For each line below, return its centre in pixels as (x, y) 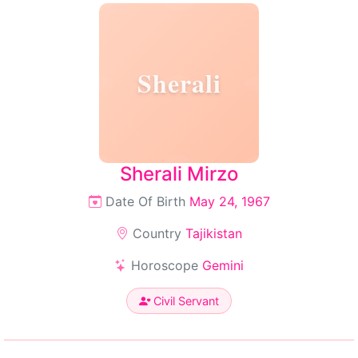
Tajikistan (214, 233)
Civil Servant (185, 301)
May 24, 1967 (229, 201)
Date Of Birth (145, 201)
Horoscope (165, 265)
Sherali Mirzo (179, 174)
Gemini (223, 265)
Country (157, 233)
